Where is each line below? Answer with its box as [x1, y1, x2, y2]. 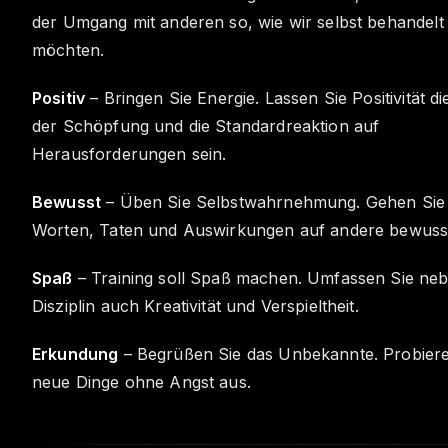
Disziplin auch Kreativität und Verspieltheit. [32, 296, 359, 316]
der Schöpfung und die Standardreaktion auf [32, 116, 380, 136]
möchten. [32, 40, 105, 60]
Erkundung [32, 344, 119, 364]
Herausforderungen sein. [32, 144, 227, 164]
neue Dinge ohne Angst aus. [32, 372, 251, 392]
